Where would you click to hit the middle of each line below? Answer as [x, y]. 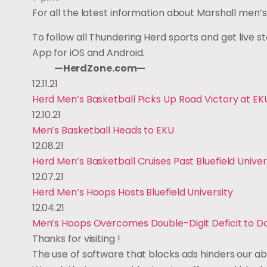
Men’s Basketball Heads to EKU [103, 130]
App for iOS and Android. [96, 52]
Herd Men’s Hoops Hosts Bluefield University [132, 192]
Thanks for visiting [74, 238]
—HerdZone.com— [100, 68]
